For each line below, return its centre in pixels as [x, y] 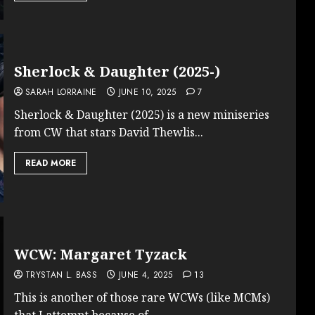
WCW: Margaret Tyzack [100, 254]
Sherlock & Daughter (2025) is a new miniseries [141, 114]
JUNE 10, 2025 [147, 92]
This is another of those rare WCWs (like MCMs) [142, 297]
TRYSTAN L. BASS [61, 275]
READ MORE [50, 163]
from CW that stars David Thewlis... [108, 132]
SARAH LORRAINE [61, 92]
